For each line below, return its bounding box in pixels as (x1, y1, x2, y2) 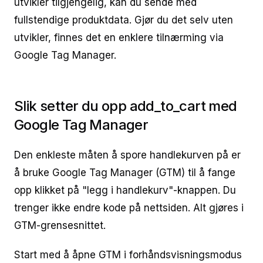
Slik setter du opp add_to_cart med (14, 97, 237, 114)
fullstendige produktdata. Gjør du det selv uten (14, 14, 233, 26)
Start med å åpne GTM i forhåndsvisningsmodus (14, 249, 242, 261)
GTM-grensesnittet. (14, 220, 106, 231)
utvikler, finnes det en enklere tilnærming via (14, 32, 224, 43)
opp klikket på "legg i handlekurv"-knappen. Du (14, 184, 236, 196)
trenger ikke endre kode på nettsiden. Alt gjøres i (14, 202, 244, 214)
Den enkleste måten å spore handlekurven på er (14, 149, 241, 161)
